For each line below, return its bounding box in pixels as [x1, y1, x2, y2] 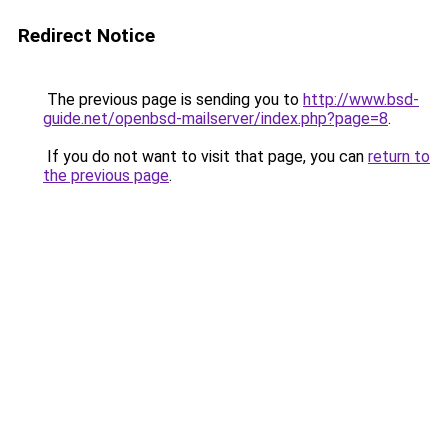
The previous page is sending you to [43, 90, 303, 109]
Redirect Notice [18, 24, 155, 47]
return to [368, 147, 430, 166]
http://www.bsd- [303, 90, 419, 109]
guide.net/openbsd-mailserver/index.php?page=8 [43, 109, 388, 128]
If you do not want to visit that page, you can [43, 147, 368, 166]
